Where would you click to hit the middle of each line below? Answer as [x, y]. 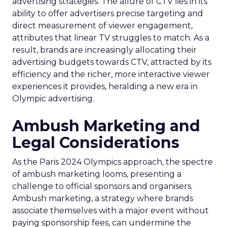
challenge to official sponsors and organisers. [102, 186]
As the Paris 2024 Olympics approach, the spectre [112, 162]
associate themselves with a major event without [110, 211]
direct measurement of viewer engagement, [102, 26]
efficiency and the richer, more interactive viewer [111, 74]
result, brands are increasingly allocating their [104, 50]
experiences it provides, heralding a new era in [105, 86]
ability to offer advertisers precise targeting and [108, 13]
